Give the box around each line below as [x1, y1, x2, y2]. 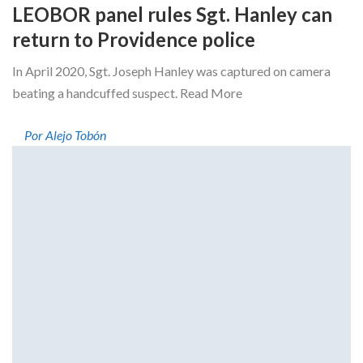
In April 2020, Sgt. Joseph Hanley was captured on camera [12, 63, 331, 79]
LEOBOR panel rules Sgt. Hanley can [12, 2, 332, 27]
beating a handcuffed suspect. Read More [12, 85, 242, 101]
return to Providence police [12, 28, 255, 52]
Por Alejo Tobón [24, 127, 106, 143]
